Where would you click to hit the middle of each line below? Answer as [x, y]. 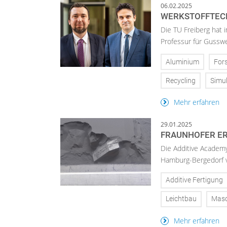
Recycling [181, 81]
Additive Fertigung [194, 180]
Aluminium [182, 62]
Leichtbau [181, 199]
